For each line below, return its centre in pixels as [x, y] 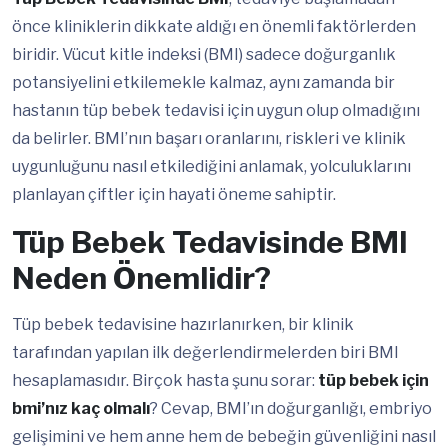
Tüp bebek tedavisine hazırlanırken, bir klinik [183, 325]
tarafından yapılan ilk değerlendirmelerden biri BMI [205, 353]
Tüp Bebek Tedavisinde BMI [210, 242]
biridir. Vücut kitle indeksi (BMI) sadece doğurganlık [204, 55]
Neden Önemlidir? [141, 278]
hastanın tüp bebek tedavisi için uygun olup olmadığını [216, 111]
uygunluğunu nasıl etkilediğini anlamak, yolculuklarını [211, 167]
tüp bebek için [373, 381]
